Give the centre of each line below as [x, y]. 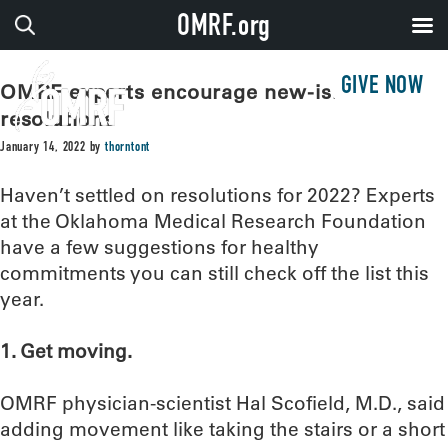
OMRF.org [224, 29]
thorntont [128, 148]
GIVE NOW [382, 87]
